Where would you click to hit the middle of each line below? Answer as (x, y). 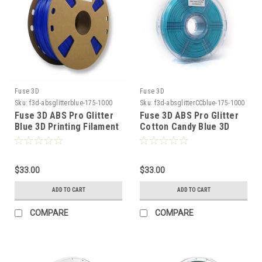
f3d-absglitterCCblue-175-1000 (200, 103)
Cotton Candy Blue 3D (185, 126)
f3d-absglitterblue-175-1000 (71, 103)
